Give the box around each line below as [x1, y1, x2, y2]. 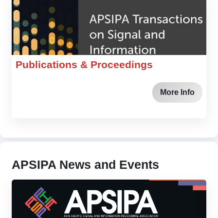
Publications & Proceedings [16, 58, 153, 70]
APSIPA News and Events [12, 157, 159, 171]
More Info [160, 88, 195, 96]
